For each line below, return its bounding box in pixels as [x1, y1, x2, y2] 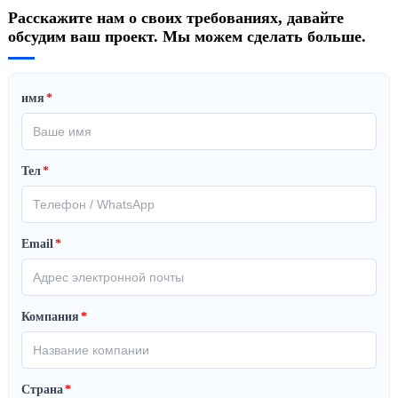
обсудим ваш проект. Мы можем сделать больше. [7, 27, 366, 45]
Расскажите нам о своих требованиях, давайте [7, 8, 344, 27]
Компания [20, 309, 79, 323]
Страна [20, 382, 63, 396]
